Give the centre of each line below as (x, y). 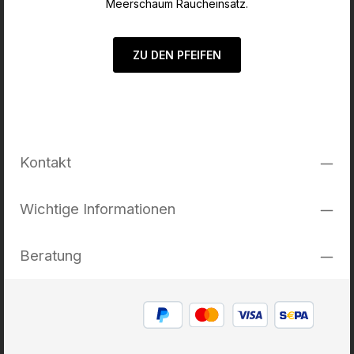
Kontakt (45, 162)
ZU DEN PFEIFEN (177, 55)
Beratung (51, 256)
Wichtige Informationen (98, 209)
